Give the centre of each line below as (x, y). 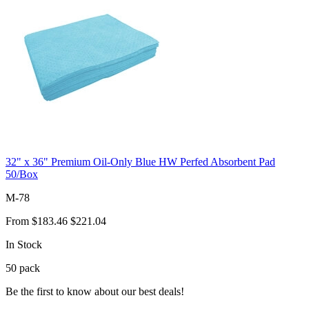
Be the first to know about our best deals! (95, 291)
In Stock (24, 244)
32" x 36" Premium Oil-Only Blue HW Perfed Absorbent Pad (140, 161)
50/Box (22, 174)
